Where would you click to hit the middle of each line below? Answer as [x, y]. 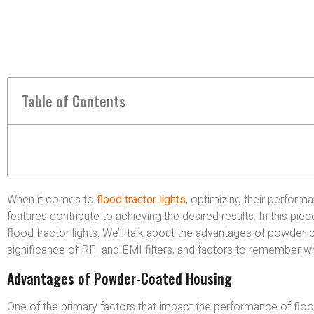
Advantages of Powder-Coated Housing [120, 278]
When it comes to [52, 200]
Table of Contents [74, 101]
